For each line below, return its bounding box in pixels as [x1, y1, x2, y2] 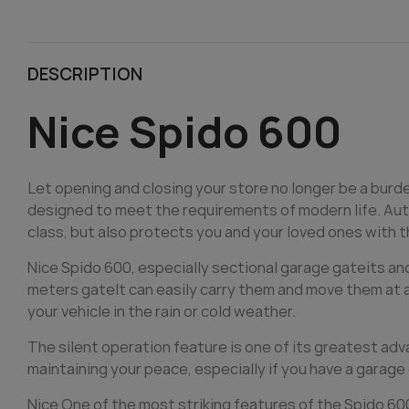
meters [27, 278, 81, 299]
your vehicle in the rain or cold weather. [27, 299, 296, 321]
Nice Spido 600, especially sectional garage [27, 256, 332, 278]
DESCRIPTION [27, 61, 142, 86]
